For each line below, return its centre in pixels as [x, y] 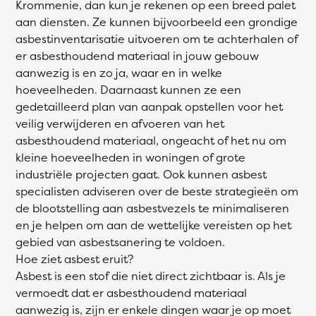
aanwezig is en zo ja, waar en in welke [119, 73]
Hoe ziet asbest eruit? [74, 259]
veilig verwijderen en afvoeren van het [120, 123]
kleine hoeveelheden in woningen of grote [130, 157]
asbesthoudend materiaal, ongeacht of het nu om [151, 140]
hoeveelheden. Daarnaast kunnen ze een [128, 90]
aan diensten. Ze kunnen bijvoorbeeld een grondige [157, 22]
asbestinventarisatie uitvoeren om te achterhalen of [157, 39]
